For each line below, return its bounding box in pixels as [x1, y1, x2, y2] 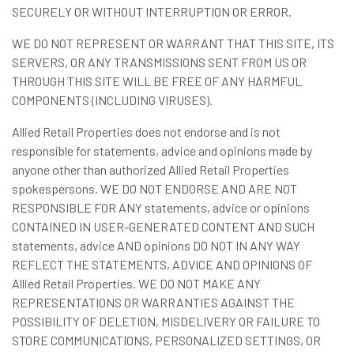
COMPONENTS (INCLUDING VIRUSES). [12, 92, 213, 107]
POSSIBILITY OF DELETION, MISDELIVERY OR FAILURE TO [12, 314, 320, 329]
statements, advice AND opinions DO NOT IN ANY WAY [12, 238, 300, 253]
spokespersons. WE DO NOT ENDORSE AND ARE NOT [12, 181, 297, 196]
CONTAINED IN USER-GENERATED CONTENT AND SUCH [12, 219, 314, 234]
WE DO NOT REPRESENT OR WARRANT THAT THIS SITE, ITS [12, 36, 334, 51]
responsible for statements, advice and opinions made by [12, 143, 312, 158]
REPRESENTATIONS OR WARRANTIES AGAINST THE [12, 295, 295, 310]
